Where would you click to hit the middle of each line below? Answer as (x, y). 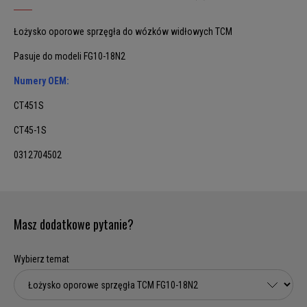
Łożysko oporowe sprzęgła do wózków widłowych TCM (123, 32)
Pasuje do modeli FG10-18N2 (70, 57)
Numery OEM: (41, 81)
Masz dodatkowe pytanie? (74, 224)
